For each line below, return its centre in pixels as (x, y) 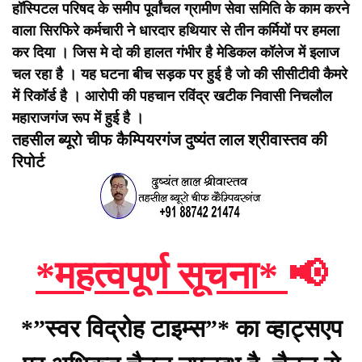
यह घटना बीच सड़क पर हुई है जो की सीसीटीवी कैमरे (214, 75)
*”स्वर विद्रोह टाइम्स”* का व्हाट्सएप (181, 329)
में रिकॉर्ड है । (48, 97)
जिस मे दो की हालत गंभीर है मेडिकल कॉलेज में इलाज (206, 53)
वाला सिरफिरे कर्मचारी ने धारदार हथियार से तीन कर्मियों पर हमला (176, 31)
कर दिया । (42, 53)
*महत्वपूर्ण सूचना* (162, 276)
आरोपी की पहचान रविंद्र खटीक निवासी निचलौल (208, 97)
